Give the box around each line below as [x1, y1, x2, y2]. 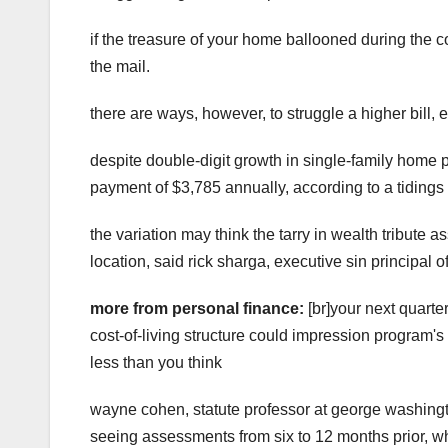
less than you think [90, 353, 222, 371]
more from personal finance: [90, 299, 308, 317]
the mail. [90, 57, 150, 75]
